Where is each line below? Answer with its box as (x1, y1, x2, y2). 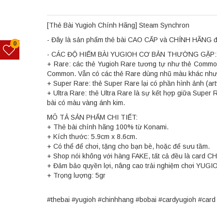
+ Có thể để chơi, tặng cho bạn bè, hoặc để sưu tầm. (47, 142, 210, 151)
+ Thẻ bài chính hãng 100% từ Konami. (47, 123, 169, 131)
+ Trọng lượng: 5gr (47, 171, 106, 180)
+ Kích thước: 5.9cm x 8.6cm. (47, 133, 137, 141)
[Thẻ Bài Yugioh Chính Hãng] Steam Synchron (47, 21, 189, 30)
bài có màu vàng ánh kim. (47, 99, 125, 107)
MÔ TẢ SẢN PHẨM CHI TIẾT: (47, 113, 138, 122)
